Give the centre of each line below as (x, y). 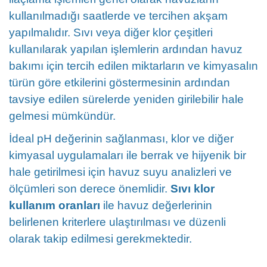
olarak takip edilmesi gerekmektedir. (100, 239)
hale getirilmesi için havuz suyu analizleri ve (120, 172)
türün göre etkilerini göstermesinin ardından (119, 83)
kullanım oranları (55, 205)
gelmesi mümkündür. (62, 116)
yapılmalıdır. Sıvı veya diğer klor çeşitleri (111, 32)
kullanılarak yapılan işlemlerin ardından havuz (126, 49)
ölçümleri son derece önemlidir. (90, 189)
